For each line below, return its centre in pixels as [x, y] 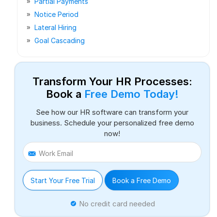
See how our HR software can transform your [112, 112]
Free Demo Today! [131, 94]
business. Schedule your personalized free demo [112, 123]
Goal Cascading [60, 40]
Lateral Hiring [55, 27]
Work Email [56, 153]
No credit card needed [116, 204]
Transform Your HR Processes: [112, 81]
